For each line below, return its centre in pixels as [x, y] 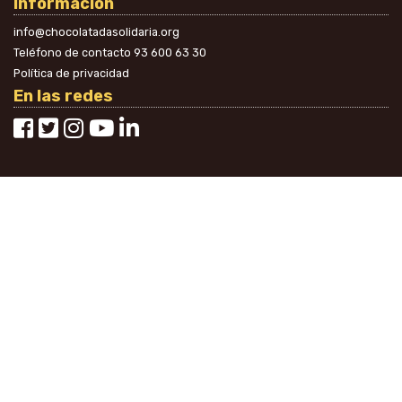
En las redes [63, 96]
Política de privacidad [71, 73]
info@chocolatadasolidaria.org [96, 32]
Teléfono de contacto [74, 52]
